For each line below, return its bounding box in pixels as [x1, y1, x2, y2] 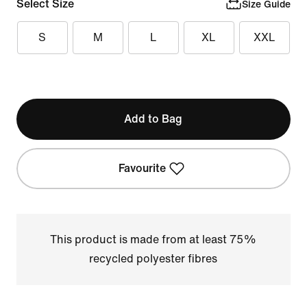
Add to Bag [124, 113, 183, 125]
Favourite [119, 162, 167, 174]
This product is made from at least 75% [50, 234, 257, 245]
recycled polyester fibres [89, 253, 218, 265]
